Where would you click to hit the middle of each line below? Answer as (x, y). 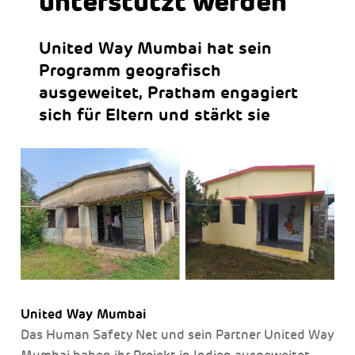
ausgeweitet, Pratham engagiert (168, 92)
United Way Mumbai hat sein (155, 48)
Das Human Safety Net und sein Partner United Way (177, 335)
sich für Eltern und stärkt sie (154, 115)
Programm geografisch (130, 70)
